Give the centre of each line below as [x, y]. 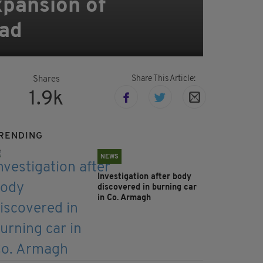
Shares [46, 80]
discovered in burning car [147, 188]
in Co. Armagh [125, 198]
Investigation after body [144, 177]
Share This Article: [163, 79]
